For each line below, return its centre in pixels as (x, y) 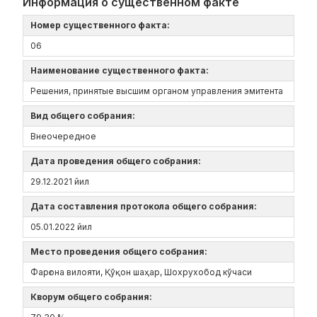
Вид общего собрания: (85, 116)
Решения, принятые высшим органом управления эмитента (157, 91)
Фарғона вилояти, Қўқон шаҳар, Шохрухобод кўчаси (141, 272)
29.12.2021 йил (60, 181)
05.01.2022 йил (61, 227)
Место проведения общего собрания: (121, 252)
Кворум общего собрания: (93, 297)
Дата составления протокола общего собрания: (146, 206)
